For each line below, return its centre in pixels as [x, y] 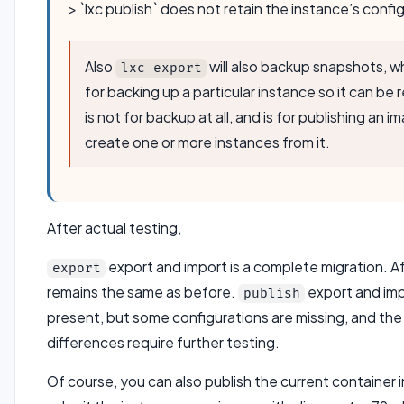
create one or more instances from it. [208, 142]
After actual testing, [115, 227]
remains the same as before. [143, 292]
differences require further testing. [164, 343]
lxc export [161, 68]
